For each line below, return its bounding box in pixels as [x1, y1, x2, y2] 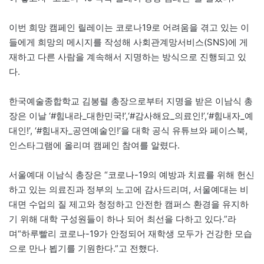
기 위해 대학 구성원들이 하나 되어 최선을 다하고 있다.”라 [9, 213, 236, 225]
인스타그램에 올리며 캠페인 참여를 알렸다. [9, 140, 180, 151]
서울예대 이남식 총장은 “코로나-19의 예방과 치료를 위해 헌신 [9, 169, 255, 181]
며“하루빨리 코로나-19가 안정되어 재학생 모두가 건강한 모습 [9, 228, 252, 240]
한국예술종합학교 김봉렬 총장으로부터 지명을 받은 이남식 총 [9, 95, 253, 107]
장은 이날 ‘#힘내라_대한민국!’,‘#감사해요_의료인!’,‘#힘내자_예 [9, 110, 253, 122]
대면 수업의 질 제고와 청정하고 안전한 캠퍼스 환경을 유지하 [9, 199, 249, 210]
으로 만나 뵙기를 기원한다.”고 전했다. [9, 243, 159, 255]
